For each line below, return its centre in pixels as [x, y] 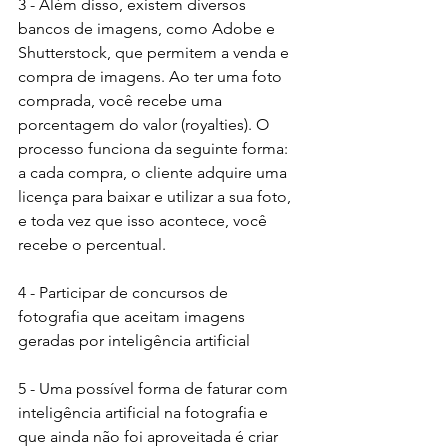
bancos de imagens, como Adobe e [148, 29]
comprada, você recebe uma [122, 101]
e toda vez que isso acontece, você [144, 221]
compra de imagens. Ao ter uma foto [152, 77]
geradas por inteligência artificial [134, 341]
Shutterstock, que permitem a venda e [155, 53]
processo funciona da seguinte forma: [155, 149]
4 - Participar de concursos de [125, 293]
